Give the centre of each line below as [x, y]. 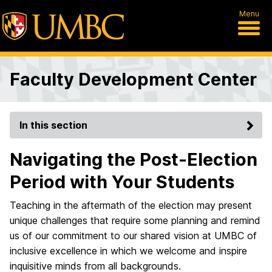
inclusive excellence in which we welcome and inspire [128, 251]
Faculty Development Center [133, 79]
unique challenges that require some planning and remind [135, 220]
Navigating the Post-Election [134, 159]
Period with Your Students [122, 182]
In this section [53, 125]
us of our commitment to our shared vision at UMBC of [133, 236]
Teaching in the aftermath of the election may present [131, 205]
